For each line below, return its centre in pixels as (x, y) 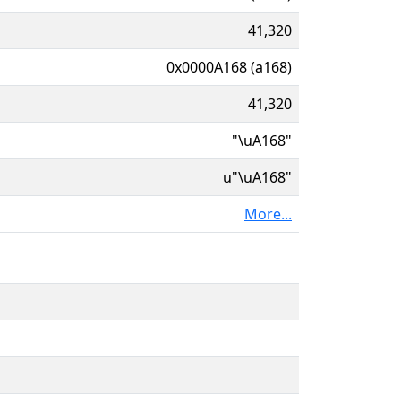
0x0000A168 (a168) (229, 67)
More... (268, 213)
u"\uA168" (257, 177)
